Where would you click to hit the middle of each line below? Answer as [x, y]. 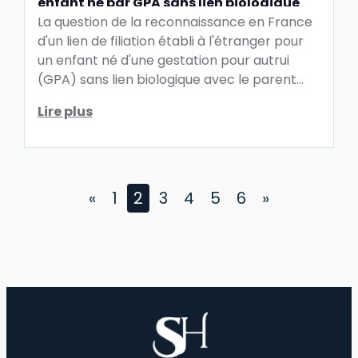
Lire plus [65, 111]
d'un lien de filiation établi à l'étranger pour [170, 41]
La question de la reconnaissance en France [175, 22]
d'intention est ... [87, 98]
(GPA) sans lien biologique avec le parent [167, 79]
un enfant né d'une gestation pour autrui [163, 60]
